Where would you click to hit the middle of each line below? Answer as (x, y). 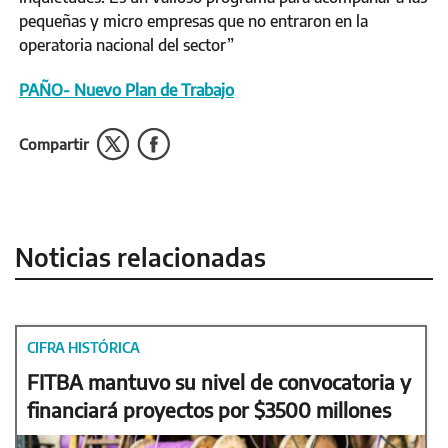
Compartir (54, 144)
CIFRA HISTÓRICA (83, 348)
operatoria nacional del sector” (126, 45)
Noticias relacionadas (140, 257)
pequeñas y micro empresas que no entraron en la (193, 21)
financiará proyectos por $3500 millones (209, 410)
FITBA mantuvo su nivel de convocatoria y (219, 382)
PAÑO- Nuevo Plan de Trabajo (126, 90)
